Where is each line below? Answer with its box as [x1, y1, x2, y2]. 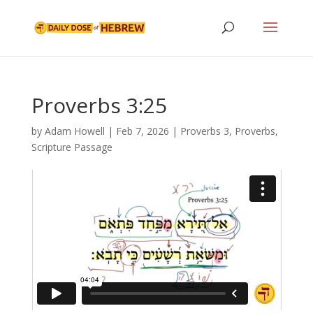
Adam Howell [44, 124, 105, 138]
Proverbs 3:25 [31, 91, 167, 119]
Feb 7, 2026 [115, 124, 169, 138]
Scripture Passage [31, 140, 112, 154]
